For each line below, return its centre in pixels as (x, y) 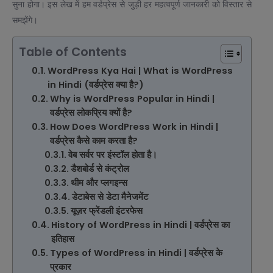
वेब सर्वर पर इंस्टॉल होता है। (112, 155)
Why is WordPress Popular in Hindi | (132, 99)
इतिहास (62, 239)
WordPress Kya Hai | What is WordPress (140, 71)
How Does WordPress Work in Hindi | (134, 127)
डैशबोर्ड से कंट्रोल (100, 169)
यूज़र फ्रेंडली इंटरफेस (106, 211)
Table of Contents (73, 52)
